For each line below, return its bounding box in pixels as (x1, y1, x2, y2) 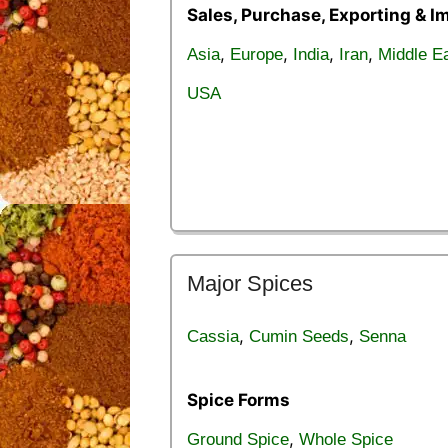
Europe (230, 45, 283, 65)
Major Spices (187, 270, 313, 296)
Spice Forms (187, 390, 290, 411)
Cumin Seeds (249, 326, 349, 346)
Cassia (187, 326, 239, 346)
